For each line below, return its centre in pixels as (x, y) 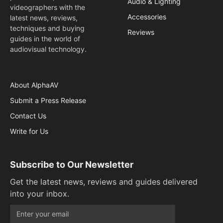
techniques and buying (47, 28)
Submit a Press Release (48, 100)
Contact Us (28, 115)
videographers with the (48, 7)
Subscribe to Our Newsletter (72, 164)
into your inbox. (40, 193)
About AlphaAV (34, 85)
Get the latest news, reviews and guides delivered (104, 181)
